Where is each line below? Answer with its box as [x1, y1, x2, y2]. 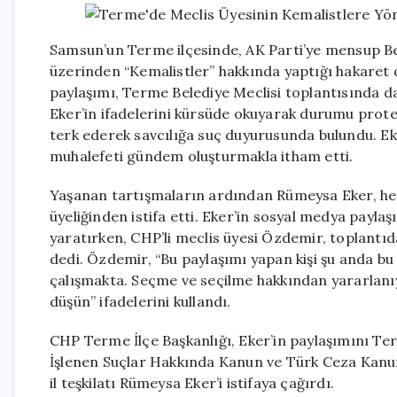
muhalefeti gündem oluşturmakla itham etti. [50, 147, 354, 165]
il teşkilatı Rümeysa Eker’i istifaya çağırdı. [50, 374, 334, 392]
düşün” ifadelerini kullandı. [50, 292, 231, 310]
